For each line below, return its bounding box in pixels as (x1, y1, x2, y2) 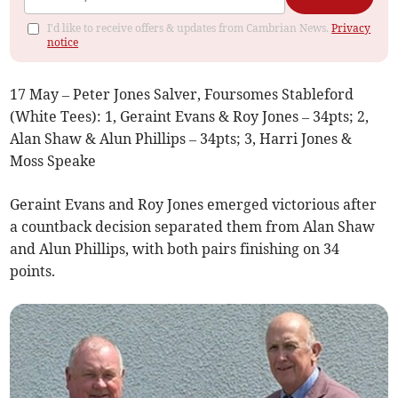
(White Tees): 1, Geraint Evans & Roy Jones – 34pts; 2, (10, 107, 370, 125)
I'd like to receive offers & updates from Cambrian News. (47, 20, 332, 35)
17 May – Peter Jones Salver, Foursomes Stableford (10, 84, 354, 103)
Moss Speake (10, 151, 97, 170)
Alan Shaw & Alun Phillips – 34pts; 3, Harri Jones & (10, 129, 353, 147)
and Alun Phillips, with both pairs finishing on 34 (10, 239, 340, 258)
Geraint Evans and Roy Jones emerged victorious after (10, 195, 378, 213)
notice (47, 35, 79, 49)
